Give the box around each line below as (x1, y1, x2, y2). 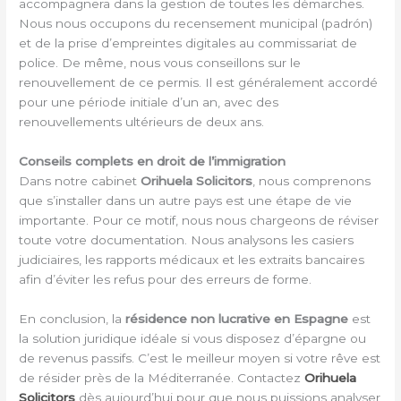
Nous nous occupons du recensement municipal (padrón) (19, 16, 373, 31)
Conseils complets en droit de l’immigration (19, 153, 286, 168)
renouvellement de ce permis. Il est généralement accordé (19, 75, 379, 90)
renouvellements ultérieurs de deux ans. (19, 115, 265, 130)
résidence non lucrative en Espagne (125, 311, 349, 326)
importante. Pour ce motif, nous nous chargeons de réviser (19, 212, 380, 227)
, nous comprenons (252, 173, 371, 188)
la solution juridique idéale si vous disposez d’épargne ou (19, 330, 367, 346)
